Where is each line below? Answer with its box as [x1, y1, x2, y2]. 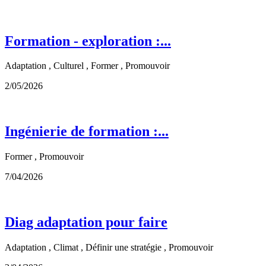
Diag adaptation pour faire [5, 214, 167, 230]
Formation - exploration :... [5, 33, 171, 49]
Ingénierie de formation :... [5, 123, 169, 140]
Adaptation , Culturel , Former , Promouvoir [5, 61, 170, 71]
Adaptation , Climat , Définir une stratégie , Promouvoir [5, 242, 213, 253]
